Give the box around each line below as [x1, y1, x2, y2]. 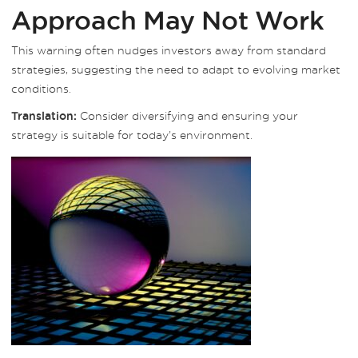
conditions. [11, 82, 71, 95]
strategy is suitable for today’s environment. [11, 128, 253, 141]
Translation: [11, 109, 77, 122]
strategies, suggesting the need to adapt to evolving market [11, 62, 340, 76]
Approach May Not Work [11, 6, 324, 34]
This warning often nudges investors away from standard [11, 43, 326, 57]
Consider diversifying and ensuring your [77, 109, 298, 122]
